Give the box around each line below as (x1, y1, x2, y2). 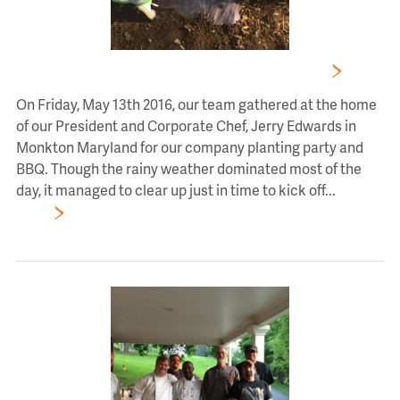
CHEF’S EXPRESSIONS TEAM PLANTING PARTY (15, 59, 328, 79)
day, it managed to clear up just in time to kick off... (15, 179, 336, 200)
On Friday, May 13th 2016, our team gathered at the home (15, 94, 377, 114)
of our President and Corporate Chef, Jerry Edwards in (15, 115, 356, 136)
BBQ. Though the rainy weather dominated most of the (15, 158, 362, 179)
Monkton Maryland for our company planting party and (15, 137, 363, 157)
